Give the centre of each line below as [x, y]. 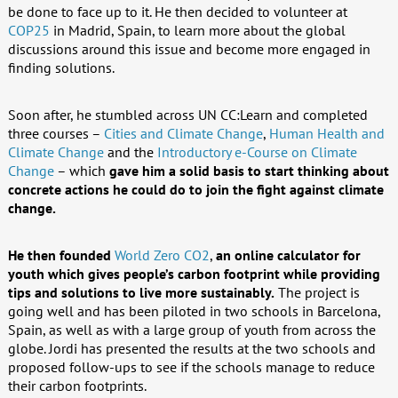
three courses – [56, 133]
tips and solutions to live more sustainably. [141, 292]
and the [130, 152]
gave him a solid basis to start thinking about [249, 171]
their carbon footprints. [77, 386]
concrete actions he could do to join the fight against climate [195, 189]
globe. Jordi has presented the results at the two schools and [191, 348]
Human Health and [326, 133]
